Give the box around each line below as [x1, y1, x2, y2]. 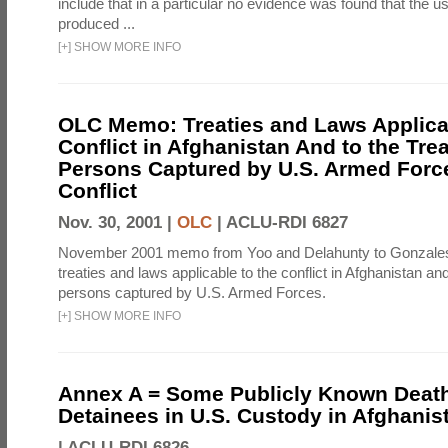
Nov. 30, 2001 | [58, 213, 177, 232]
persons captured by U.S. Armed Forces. [58, 284, 326, 301]
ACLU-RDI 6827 [226, 213, 348, 232]
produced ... [58, 15, 135, 32]
